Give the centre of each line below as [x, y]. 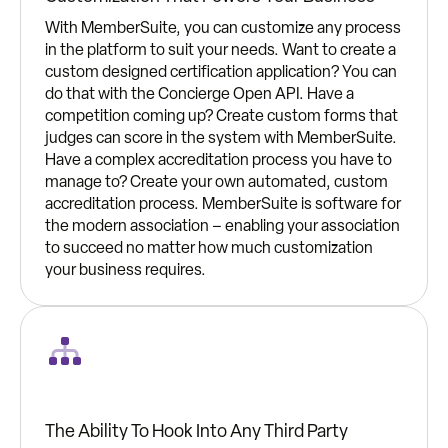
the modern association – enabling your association [222, 226]
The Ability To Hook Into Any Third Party [196, 431]
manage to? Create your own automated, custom [216, 182]
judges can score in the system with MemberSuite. [221, 138]
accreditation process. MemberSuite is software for [223, 204]
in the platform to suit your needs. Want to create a [220, 50]
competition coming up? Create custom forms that [221, 116]
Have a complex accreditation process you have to [218, 160]
